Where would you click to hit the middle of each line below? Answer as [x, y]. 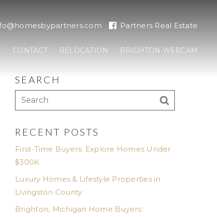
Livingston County [49, 192]
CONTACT [30, 51]
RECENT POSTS [57, 132]
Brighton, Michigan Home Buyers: [79, 209]
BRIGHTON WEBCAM [159, 51]
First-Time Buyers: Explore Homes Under [93, 149]
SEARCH [38, 79]
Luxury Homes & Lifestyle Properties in [88, 179]
